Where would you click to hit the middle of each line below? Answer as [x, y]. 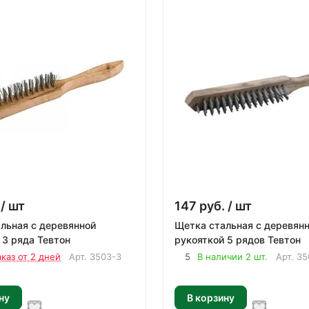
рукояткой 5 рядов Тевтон [238, 240]
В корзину [211, 297]
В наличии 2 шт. [232, 257]
